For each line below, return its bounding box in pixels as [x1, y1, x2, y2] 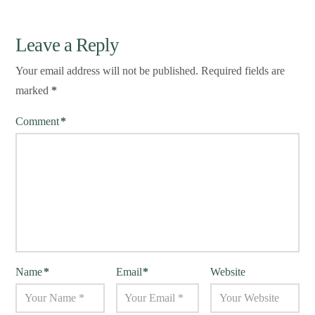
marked [15, 84, 52, 97]
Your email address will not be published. [15, 65, 199, 77]
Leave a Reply [15, 34, 119, 56]
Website [210, 266, 246, 278]
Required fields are [201, 65, 285, 77]
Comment [15, 115, 63, 128]
